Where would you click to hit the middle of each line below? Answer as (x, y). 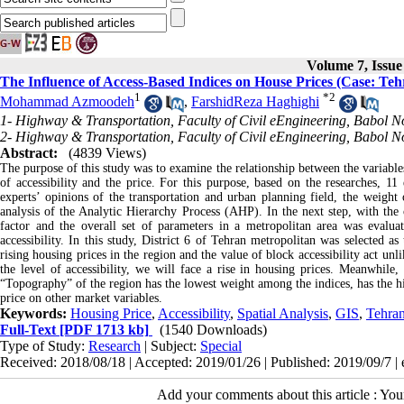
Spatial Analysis (283, 313)
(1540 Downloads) (213, 329)
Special (221, 345)
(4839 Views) (107, 152)
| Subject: (170, 345)
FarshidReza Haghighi (255, 102)
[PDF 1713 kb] (102, 329)
